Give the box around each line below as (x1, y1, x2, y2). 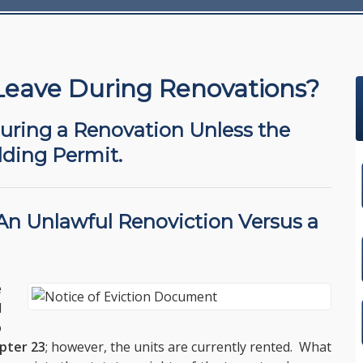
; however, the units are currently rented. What (45, 338, 332, 356)
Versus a (233, 210, 318, 233)
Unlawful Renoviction (26, 210, 233, 233)
